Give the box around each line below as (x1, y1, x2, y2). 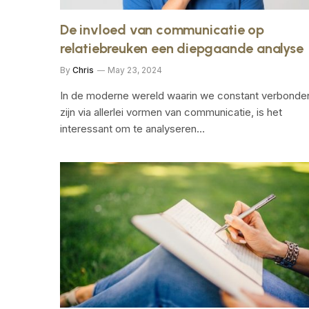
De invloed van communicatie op (60, 21, 264, 39)
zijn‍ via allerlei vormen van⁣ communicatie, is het (60, 106, 282, 119)
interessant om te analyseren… (60, 122, 205, 136)
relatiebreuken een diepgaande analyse (60, 40, 303, 57)
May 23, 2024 (108, 65, 162, 76)
